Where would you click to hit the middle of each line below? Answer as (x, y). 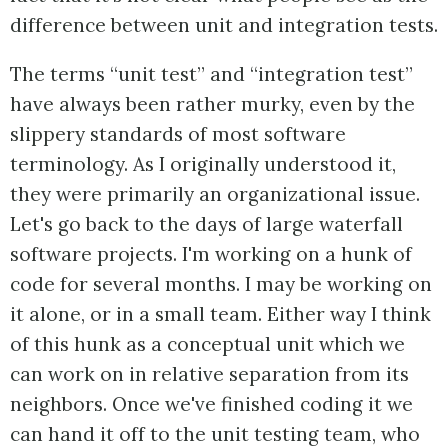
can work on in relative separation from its (209, 373)
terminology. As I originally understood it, (203, 163)
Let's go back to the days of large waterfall (206, 223)
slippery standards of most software (178, 133)
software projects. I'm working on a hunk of (211, 253)
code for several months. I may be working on (221, 283)
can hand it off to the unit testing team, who (215, 433)
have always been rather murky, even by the (212, 103)
